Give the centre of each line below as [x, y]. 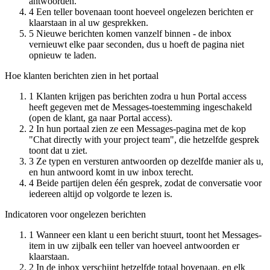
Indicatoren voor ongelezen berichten [75, 214]
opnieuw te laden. [63, 55]
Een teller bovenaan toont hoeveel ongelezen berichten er [145, 11]
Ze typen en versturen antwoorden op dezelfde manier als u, [150, 161]
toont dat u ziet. [58, 150]
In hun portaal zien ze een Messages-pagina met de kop [141, 128]
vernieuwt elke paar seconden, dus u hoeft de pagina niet [137, 44]
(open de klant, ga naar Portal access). [101, 118]
